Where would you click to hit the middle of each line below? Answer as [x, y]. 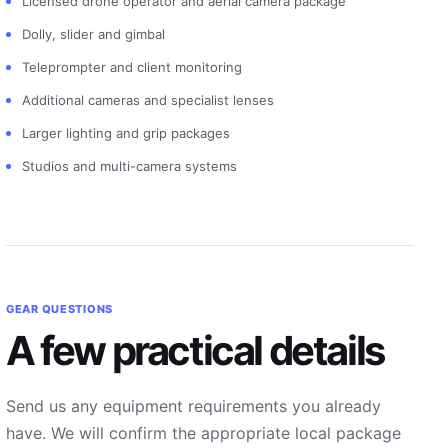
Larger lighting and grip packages [126, 133]
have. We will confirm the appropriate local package [203, 433]
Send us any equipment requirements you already [193, 406]
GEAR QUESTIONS [60, 309]
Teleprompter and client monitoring [132, 67]
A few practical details [195, 350]
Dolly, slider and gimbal [93, 34]
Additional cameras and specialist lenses [148, 100]
